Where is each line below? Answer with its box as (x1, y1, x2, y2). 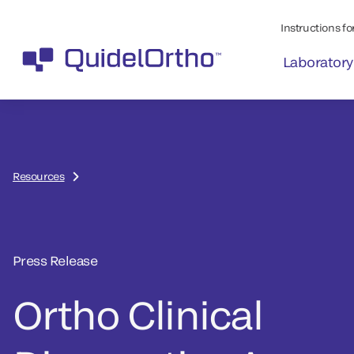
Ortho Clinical (13, 290, 262, 337)
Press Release (13, 252, 97, 268)
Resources (13, 169, 65, 183)
